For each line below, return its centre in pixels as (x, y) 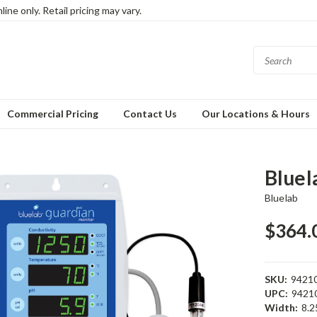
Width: (281, 307)
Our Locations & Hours (256, 114)
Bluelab (281, 198)
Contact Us (150, 114)
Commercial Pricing (53, 114)
